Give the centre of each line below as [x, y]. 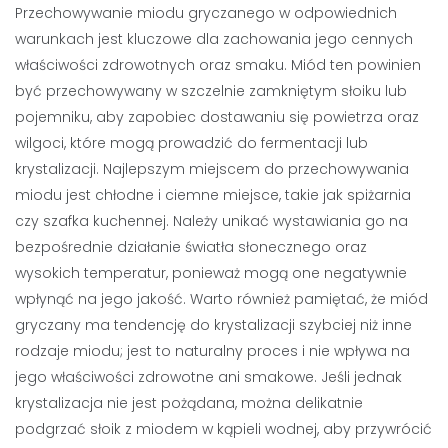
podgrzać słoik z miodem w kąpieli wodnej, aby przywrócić [223, 428]
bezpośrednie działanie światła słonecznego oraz [191, 246]
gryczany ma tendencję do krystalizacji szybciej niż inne [213, 324]
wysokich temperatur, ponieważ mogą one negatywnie [211, 272]
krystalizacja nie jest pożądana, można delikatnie [189, 402]
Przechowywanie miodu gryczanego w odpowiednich [206, 12]
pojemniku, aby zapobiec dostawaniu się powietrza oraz [217, 116]
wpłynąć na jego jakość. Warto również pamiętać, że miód [221, 298]
